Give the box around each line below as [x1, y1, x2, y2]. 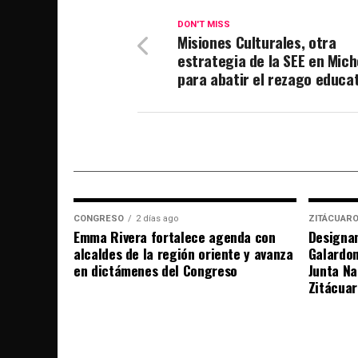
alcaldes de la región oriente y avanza [74, 243, 293, 265]
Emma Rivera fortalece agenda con [74, 226, 276, 248]
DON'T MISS [177, 19, 230, 30]
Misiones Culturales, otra [177, 30, 336, 54]
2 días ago [136, 213, 178, 225]
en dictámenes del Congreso [74, 260, 237, 281]
